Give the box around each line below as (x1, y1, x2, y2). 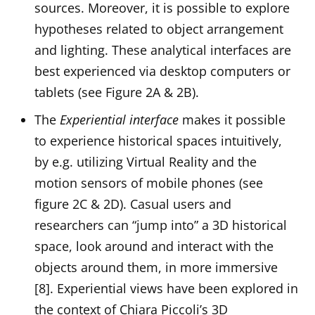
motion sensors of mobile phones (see (34, 174, 264, 191)
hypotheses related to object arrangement (34, 20, 284, 37)
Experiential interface (60, 110, 179, 128)
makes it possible (179, 110, 286, 128)
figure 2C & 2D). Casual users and (34, 195, 232, 212)
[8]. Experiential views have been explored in (34, 279, 299, 297)
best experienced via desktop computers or (34, 62, 291, 79)
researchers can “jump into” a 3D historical (34, 216, 288, 233)
